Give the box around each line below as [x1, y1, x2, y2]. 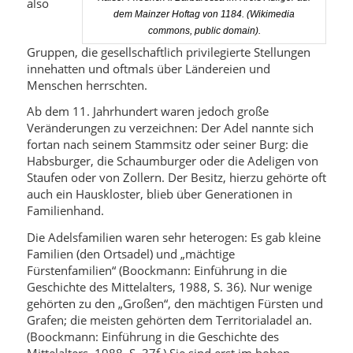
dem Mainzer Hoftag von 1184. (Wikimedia [113, 8, 295, 20]
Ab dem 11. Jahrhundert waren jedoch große [26, 103, 269, 120]
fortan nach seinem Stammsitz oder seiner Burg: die [26, 136, 308, 153]
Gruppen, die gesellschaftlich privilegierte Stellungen [26, 43, 310, 60]
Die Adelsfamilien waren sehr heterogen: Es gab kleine [26, 229, 321, 245]
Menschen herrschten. [26, 76, 147, 93]
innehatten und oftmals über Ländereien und [26, 60, 270, 76]
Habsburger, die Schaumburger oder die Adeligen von [26, 153, 318, 169]
